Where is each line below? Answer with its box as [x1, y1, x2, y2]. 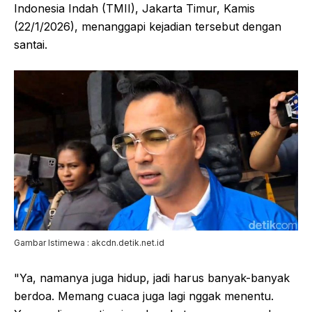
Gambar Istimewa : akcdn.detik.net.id [14, 237, 164, 248]
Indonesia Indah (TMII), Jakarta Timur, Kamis [14, 1, 255, 16]
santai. [14, 38, 47, 52]
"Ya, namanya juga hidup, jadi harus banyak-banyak [14, 270, 290, 285]
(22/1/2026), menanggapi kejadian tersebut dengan [14, 19, 281, 34]
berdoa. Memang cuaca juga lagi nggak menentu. [14, 288, 274, 303]
